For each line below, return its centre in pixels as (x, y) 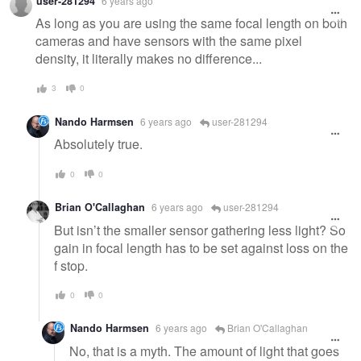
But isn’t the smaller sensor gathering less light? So (200, 230)
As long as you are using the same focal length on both (191, 23)
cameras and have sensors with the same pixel (169, 41)
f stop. (71, 265)
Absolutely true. (98, 144)
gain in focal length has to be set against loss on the (201, 247)
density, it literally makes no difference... (149, 59)
